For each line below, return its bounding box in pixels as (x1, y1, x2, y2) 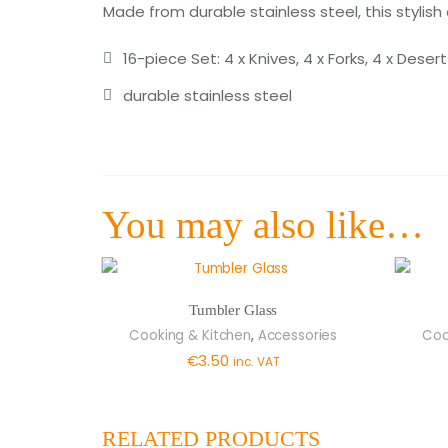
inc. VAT (232, 353, 280, 370)
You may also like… (102, 203, 424, 247)
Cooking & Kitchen (129, 325, 251, 345)
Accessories (257, 325, 338, 345)
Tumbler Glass (189, 302, 278, 318)
